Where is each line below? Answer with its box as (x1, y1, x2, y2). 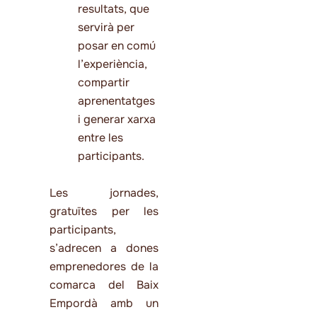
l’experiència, (78, 57, 147, 72)
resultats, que (78, 1, 149, 17)
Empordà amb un (50, 296, 158, 311)
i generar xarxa (78, 112, 156, 127)
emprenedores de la (50, 259, 158, 275)
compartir (78, 75, 129, 91)
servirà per (78, 20, 134, 35)
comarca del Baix (50, 277, 158, 293)
